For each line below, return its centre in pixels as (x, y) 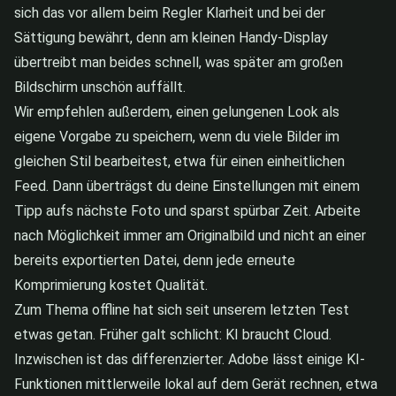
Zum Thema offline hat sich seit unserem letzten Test (182, 310)
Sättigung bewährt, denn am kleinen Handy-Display (171, 38)
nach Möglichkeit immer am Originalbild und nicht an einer (190, 236)
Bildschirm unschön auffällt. (100, 88)
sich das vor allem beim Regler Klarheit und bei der (170, 13)
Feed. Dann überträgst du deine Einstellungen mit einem (187, 187)
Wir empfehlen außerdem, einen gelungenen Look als (177, 112)
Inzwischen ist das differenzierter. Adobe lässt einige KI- (190, 360)
